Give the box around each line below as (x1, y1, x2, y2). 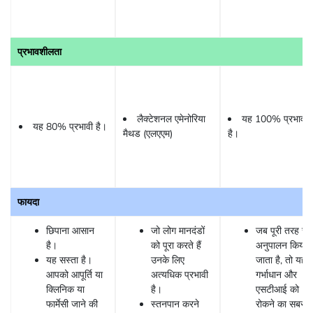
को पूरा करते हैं (151, 238, 201, 252)
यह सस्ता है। (46, 253, 92, 267)
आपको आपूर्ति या (46, 268, 103, 282)
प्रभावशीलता (17, 45, 61, 59)
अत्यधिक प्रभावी (151, 268, 208, 282)
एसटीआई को (256, 282, 299, 296)
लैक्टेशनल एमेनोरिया (137, 112, 205, 126)
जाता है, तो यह (256, 253, 306, 267)
